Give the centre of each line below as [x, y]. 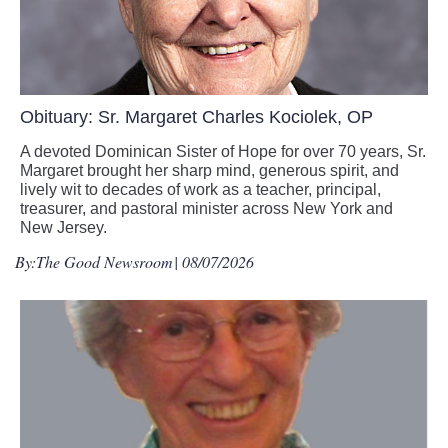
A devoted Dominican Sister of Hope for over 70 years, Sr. [223, 152]
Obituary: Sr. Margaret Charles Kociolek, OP [196, 117]
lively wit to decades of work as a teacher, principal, [200, 190]
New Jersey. [63, 228]
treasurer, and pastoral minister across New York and [206, 209]
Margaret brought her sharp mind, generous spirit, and [209, 171]
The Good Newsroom [104, 262]
